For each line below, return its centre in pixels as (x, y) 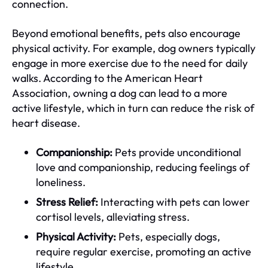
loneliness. (61, 182)
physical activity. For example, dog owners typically (134, 48)
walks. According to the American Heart (107, 78)
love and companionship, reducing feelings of (143, 167)
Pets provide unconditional (177, 152)
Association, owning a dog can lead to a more (120, 93)
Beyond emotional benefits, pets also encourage (126, 33)
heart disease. (46, 123)
